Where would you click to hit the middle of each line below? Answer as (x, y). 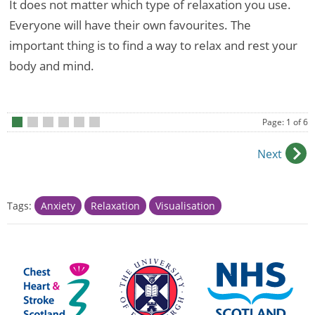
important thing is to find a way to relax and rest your (153, 45)
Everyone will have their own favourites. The (130, 25)
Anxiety (58, 206)
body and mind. (52, 65)
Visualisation (185, 206)
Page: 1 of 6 (285, 122)
